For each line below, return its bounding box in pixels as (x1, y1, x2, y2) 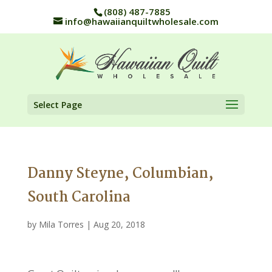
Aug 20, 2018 (93, 218, 145, 230)
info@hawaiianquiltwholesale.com (64, 15, 219, 28)
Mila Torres (38, 218, 84, 230)
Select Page (33, 98, 82, 110)
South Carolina (27, 186, 131, 209)
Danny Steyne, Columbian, (27, 162, 214, 185)
